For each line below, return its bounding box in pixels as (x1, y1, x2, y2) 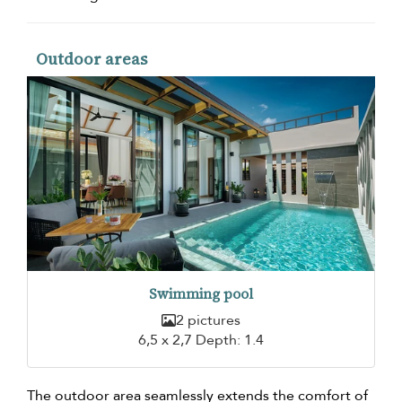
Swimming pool (149, 284, 253, 304)
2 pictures (176, 310, 240, 331)
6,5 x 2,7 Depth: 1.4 (138, 330, 264, 351)
